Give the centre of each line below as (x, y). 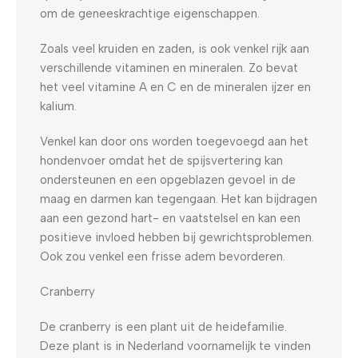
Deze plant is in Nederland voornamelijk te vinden (175, 346)
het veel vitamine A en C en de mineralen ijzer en (175, 87)
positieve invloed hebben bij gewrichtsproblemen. (177, 237)
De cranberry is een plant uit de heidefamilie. (163, 326)
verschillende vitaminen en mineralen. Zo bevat (169, 68)
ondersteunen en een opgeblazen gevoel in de (168, 179)
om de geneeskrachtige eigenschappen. (150, 13)
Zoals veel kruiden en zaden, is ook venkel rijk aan (175, 48)
